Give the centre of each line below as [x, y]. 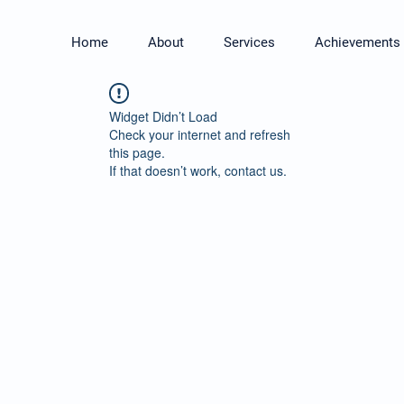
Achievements [358, 42]
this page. [137, 152]
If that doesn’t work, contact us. [198, 170]
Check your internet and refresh [200, 134]
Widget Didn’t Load [163, 116]
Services [249, 42]
